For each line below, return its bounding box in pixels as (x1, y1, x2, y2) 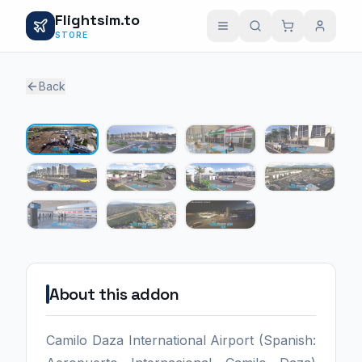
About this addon (49, 283, 179, 305)
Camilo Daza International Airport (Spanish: (46, 331, 316, 348)
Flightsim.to (55, 10, 140, 29)
